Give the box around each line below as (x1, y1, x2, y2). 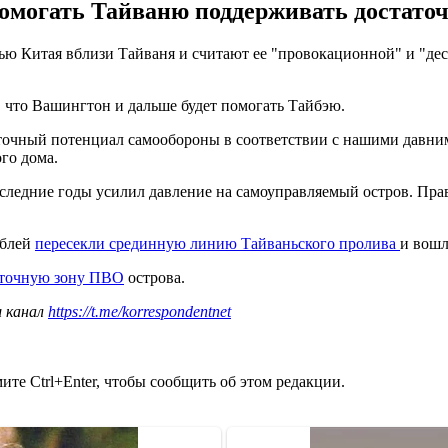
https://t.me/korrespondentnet (48, 302, 231, 320)
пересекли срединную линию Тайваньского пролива (35, 234, 400, 252)
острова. (124, 268, 185, 286)
